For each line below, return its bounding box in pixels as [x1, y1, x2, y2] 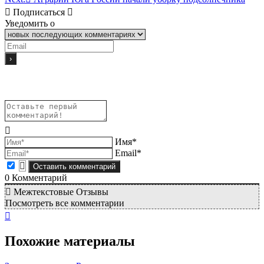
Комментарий [9, 172, 67, 183]
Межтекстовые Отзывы [11, 186, 108, 197]
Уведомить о [5, 18, 55, 28]
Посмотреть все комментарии [5, 197, 124, 208]
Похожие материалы [5, 233, 135, 249]
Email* [115, 147, 141, 158]
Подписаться [13, 6, 65, 17]
